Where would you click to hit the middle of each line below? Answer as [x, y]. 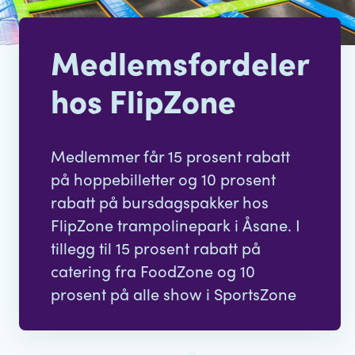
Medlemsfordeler [180, 61]
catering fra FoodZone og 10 [153, 270]
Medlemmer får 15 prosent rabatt [170, 155]
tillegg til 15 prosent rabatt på [156, 247]
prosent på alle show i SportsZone [174, 293]
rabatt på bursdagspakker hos [160, 201]
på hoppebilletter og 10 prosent [163, 178]
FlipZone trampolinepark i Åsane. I [176, 224]
